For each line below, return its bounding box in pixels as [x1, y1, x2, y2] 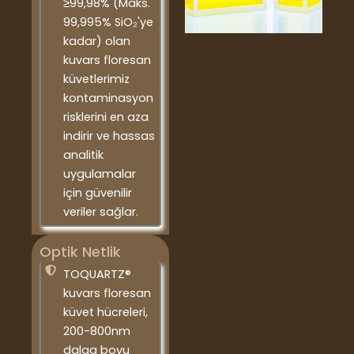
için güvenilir [62, 185, 132, 201]
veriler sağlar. [62, 204, 138, 220]
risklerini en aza [62, 109, 149, 126]
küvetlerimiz [62, 71, 130, 88]
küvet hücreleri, [62, 304, 148, 321]
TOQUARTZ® [62, 266, 131, 283]
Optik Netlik [40, 242, 121, 262]
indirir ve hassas [62, 128, 155, 145]
